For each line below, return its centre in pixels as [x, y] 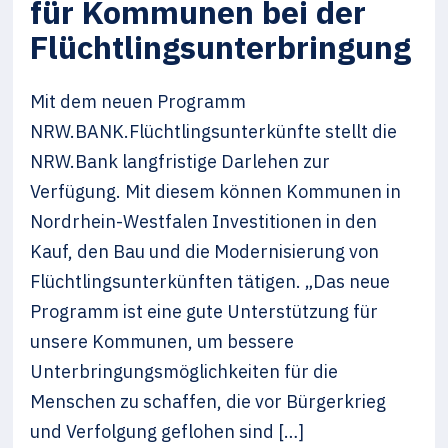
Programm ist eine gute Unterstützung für [204, 311]
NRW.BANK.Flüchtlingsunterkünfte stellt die [214, 131]
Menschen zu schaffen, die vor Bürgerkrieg [208, 401]
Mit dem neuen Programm [138, 101]
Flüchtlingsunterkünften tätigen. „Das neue [210, 281]
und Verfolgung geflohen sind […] [167, 431]
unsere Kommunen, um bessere [162, 341]
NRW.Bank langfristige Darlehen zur [180, 161]
